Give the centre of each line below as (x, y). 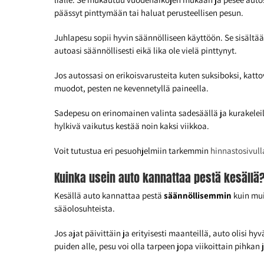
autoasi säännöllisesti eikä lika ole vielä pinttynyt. (146, 51)
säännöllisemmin (198, 196)
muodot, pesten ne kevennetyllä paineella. (131, 88)
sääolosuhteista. (85, 209)
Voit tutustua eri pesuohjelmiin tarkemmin (132, 151)
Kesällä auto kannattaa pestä (109, 196)
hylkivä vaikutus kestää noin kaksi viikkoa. (132, 126)
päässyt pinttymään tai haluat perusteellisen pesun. (149, 13)
